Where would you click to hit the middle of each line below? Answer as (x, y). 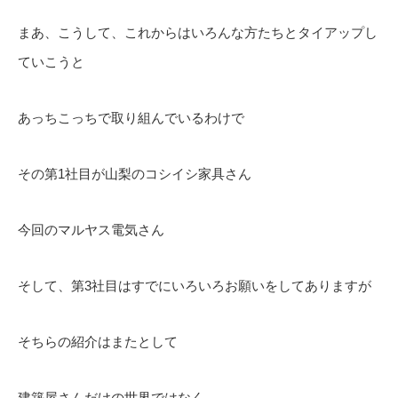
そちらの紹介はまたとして (98, 342)
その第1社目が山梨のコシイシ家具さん (135, 174)
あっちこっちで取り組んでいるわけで (131, 118)
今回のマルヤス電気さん (91, 230)
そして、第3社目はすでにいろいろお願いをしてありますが (195, 286)
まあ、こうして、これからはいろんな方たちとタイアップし (198, 32)
